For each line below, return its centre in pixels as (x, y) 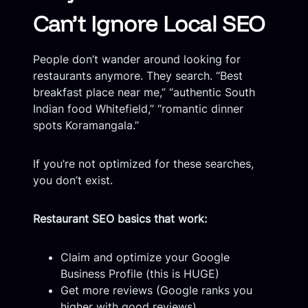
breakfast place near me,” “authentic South (144, 92)
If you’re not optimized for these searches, (143, 163)
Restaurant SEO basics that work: (120, 218)
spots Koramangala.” (86, 125)
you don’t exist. (73, 180)
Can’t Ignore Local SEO (149, 23)
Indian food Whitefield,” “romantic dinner (138, 108)
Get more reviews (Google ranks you (156, 290)
